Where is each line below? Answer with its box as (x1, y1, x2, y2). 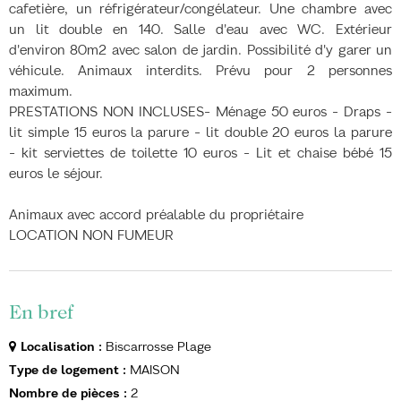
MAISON (130, 362, 180, 378)
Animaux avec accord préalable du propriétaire (9, 206, 303, 223)
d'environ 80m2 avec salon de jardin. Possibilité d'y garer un (9, 41, 392, 58)
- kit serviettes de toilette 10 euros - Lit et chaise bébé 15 (9, 144, 392, 161)
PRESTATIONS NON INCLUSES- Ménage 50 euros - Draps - (9, 103, 392, 120)
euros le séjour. (9, 165, 103, 182)
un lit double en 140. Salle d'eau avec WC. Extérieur (9, 21, 392, 38)
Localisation (21, 338, 98, 354)
